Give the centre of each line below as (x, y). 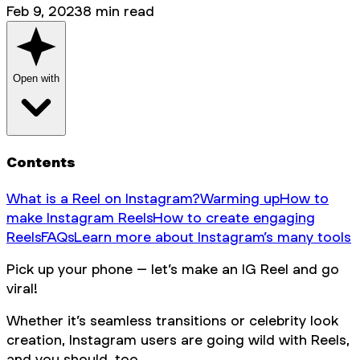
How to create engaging (234, 218)
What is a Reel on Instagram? (103, 198)
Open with (36, 78)
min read (123, 10)
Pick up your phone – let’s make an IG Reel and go (173, 269)
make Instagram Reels (80, 218)
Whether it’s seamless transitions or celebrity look (172, 321)
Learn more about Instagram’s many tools (213, 237)
